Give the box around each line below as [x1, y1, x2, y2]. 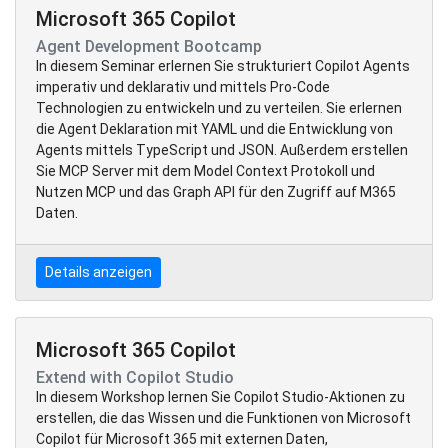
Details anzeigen [45, 263, 152, 280]
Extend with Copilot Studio [36, 367, 234, 387]
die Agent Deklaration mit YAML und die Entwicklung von [36, 120, 393, 137]
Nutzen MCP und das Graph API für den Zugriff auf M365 [36, 183, 396, 200]
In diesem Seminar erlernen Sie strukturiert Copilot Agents [36, 57, 410, 74]
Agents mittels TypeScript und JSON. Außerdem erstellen [36, 141, 408, 158]
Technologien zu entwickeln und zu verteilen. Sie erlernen [36, 99, 402, 116]
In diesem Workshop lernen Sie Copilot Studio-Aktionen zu [36, 388, 405, 405]
